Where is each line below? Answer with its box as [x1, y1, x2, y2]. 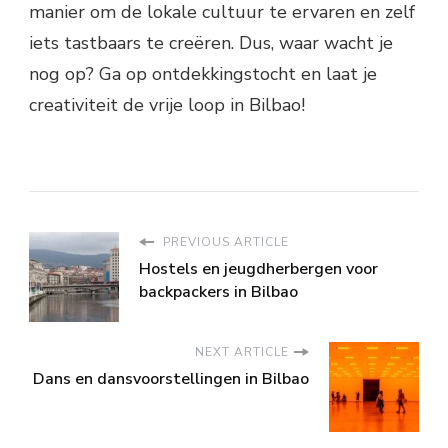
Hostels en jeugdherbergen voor [139, 258, 378, 281]
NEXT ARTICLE [195, 344, 289, 361]
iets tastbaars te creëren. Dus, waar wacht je [29, 31, 393, 56]
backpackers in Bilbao [139, 281, 298, 304]
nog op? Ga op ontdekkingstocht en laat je [29, 62, 377, 87]
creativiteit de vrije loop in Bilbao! [29, 93, 305, 118]
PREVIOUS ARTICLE [159, 234, 289, 251]
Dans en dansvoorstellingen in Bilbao [33, 368, 309, 391]
